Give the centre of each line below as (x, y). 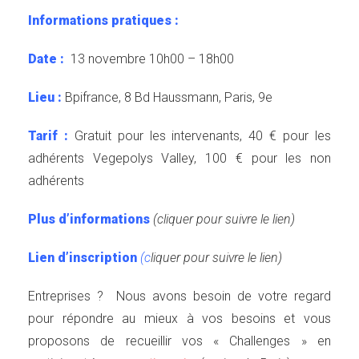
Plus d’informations (91, 219)
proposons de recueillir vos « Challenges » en (179, 341)
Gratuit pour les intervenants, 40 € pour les (203, 135)
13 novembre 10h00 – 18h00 (151, 58)
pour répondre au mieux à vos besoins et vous (179, 318)
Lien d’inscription (84, 257)
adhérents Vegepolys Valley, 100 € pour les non (179, 158)
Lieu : (45, 97)
